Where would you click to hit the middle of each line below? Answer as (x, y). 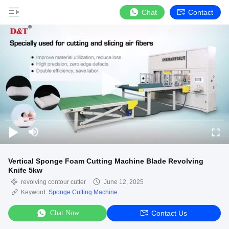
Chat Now (65, 213)
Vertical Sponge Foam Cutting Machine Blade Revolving (106, 161)
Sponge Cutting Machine (83, 192)
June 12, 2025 (124, 182)
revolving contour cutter (53, 182)
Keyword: (35, 192)
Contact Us (169, 213)
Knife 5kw (25, 170)
